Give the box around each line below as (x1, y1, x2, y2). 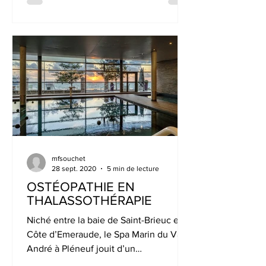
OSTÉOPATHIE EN (27, 180, 135, 194)
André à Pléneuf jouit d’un (27, 243, 135, 254)
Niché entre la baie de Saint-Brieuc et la (27, 215, 191, 225)
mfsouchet (52, 154, 85, 163)
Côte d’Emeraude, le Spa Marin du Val (27, 229, 184, 239)
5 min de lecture (107, 164, 159, 173)
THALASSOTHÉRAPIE (27, 194, 152, 207)
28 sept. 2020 (52, 164, 96, 173)
